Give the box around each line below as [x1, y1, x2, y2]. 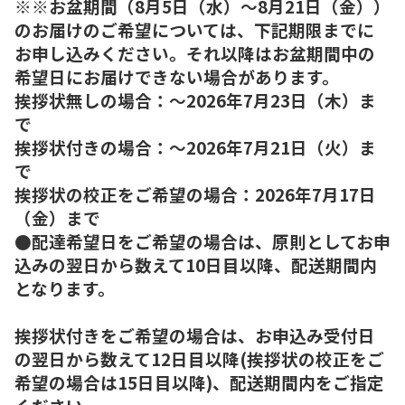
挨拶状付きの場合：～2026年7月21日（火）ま [14, 134, 376, 159]
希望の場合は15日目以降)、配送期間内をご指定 [14, 369, 384, 394]
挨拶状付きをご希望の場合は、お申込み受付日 [14, 322, 375, 347]
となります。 [14, 275, 115, 300]
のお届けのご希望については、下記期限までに [14, 16, 374, 42]
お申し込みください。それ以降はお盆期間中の [14, 40, 375, 65]
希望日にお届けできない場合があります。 [14, 63, 339, 89]
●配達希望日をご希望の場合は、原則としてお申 [14, 228, 391, 253]
